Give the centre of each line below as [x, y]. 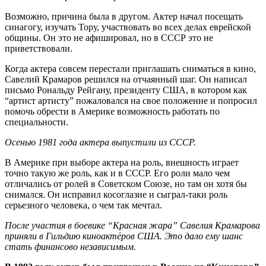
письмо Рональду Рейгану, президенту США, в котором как [126, 90]
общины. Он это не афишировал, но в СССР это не [109, 37]
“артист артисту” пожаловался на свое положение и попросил [131, 100]
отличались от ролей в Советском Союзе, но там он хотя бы [126, 183]
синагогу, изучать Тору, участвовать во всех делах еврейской [128, 27]
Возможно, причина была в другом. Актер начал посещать [124, 16]
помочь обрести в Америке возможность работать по [112, 111]
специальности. [37, 122]
